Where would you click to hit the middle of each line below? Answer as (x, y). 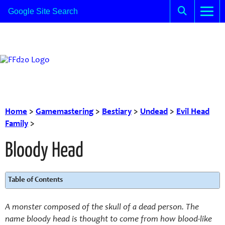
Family (17, 124)
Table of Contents (35, 180)
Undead (154, 112)
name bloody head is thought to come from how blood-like (108, 220)
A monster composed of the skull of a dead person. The (102, 208)
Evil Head (193, 112)
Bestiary (117, 112)
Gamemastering (65, 112)
